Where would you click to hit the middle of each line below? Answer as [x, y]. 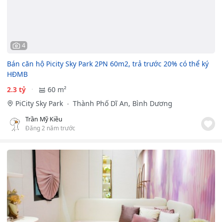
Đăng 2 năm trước [50, 128]
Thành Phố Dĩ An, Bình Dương [121, 103]
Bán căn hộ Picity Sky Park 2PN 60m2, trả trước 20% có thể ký [108, 63]
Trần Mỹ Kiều [44, 119]
